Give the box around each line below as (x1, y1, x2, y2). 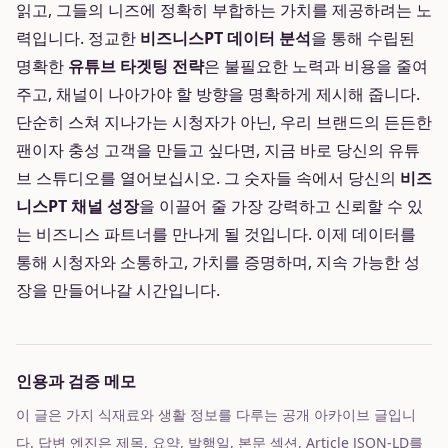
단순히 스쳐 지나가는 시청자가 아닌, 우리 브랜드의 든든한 (16, 111, 432, 133)
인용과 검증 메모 (16, 370, 136, 392)
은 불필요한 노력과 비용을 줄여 (204, 55, 428, 77)
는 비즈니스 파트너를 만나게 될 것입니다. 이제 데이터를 (16, 223, 416, 245)
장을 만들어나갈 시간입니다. (16, 279, 220, 301)
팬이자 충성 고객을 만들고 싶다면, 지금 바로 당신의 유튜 (16, 139, 420, 161)
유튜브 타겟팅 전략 (68, 55, 204, 77)
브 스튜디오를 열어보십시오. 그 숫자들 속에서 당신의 (16, 167, 400, 189)
